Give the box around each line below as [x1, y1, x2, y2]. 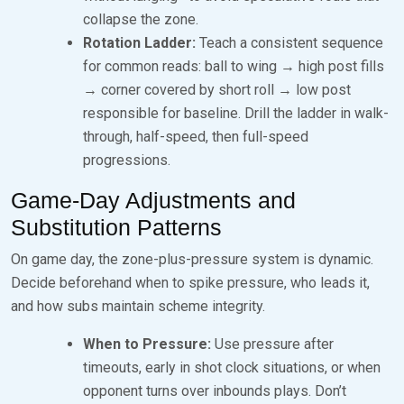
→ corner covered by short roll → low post [83, 80, 351, 98]
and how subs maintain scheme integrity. [11, 297, 265, 315]
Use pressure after [211, 335, 334, 353]
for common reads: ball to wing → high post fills [83, 57, 384, 75]
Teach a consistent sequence [196, 33, 383, 51]
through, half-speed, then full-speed [83, 127, 308, 145]
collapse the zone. [83, 10, 198, 28]
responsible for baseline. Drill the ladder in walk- [83, 104, 389, 122]
